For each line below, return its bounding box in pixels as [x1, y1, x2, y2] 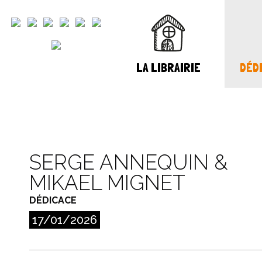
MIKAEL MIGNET [29, 171, 185, 195]
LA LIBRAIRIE [136, 60, 201, 75]
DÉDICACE [29, 195, 77, 206]
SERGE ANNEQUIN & [29, 150, 227, 174]
